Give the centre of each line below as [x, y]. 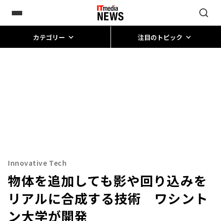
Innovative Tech [37, 163]
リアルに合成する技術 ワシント [108, 198]
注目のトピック [160, 37]
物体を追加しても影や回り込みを [108, 180]
